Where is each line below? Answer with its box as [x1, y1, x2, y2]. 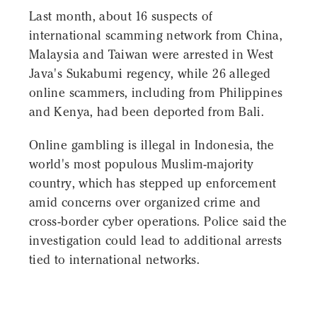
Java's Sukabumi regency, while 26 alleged [29, 66, 271, 82]
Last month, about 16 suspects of [29, 8, 213, 25]
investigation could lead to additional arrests [29, 233, 282, 249]
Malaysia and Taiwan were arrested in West [29, 47, 274, 63]
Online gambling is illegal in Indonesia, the [29, 137, 275, 154]
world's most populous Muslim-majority [29, 156, 254, 173]
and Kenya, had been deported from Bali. [29, 104, 265, 120]
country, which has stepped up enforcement [29, 175, 277, 192]
